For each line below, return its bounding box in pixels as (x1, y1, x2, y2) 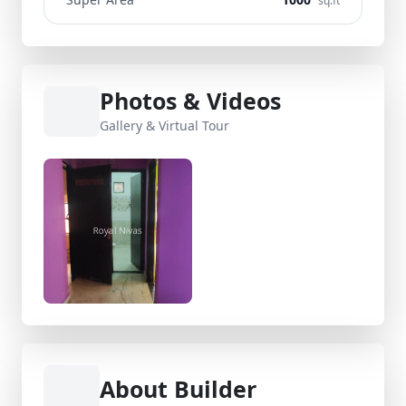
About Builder (100, 373, 256, 404)
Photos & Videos (100, 85, 281, 116)
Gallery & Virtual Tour (100, 117, 229, 134)
